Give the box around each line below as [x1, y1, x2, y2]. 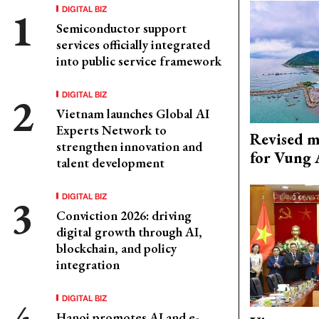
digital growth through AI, [56, 224, 202, 240]
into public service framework [56, 53, 221, 69]
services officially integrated [56, 36, 210, 53]
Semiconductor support [56, 20, 187, 36]
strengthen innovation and [56, 138, 202, 155]
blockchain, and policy [56, 240, 177, 256]
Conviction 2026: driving [56, 207, 192, 224]
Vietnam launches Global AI [56, 105, 209, 122]
